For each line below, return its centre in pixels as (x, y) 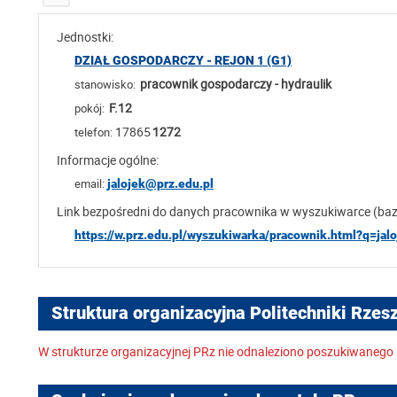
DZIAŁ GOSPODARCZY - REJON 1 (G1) (183, 60)
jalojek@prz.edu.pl (160, 183)
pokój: (90, 108)
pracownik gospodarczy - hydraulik (236, 84)
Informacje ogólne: (108, 160)
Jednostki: (85, 37)
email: (90, 183)
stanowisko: (105, 84)
